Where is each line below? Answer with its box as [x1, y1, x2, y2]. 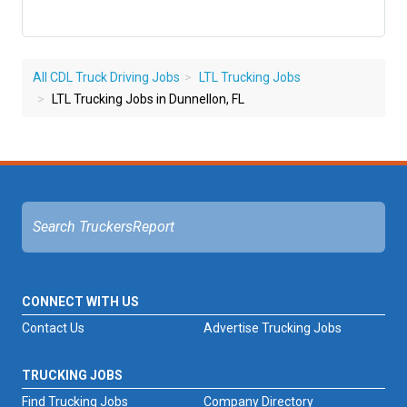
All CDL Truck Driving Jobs [33, 70, 180, 85]
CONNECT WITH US [22, 294, 139, 310]
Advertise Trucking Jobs [203, 321, 342, 336]
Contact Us [22, 321, 84, 336]
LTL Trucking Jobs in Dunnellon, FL [49, 92, 244, 107]
